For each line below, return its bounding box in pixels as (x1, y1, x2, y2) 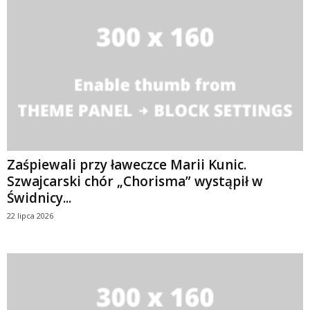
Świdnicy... (7, 188, 71, 207)
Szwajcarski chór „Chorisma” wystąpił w (7, 172, 263, 190)
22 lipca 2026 (7, 210, 53, 221)
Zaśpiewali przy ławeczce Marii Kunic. (7, 155, 246, 174)
